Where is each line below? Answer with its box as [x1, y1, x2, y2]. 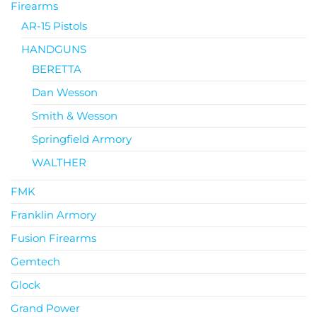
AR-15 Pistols [21, 18, 87, 33]
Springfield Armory [32, 132, 132, 146]
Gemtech [11, 254, 60, 268]
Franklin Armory [11, 207, 96, 221]
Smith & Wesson [32, 108, 117, 122]
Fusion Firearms [11, 231, 96, 245]
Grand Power [11, 301, 80, 315]
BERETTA [32, 62, 81, 76]
